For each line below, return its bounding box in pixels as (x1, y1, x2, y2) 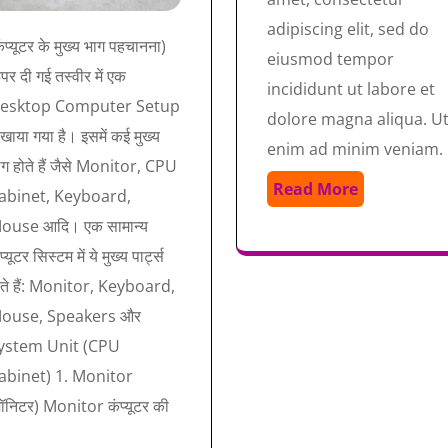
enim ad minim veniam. (266, 138, 443, 161)
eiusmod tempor (266, 48, 394, 71)
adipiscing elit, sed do (266, 18, 429, 41)
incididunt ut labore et (266, 78, 435, 101)
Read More (272, 178, 358, 201)
